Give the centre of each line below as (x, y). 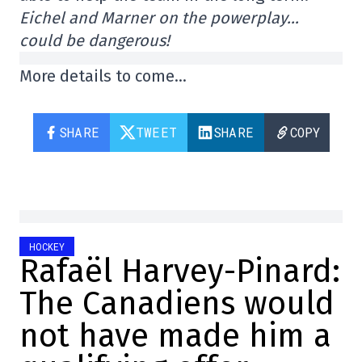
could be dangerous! (95, 40)
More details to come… (103, 76)
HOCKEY (47, 246)
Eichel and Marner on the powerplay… (159, 18)
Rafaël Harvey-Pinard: (180, 271)
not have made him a (175, 336)
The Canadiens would (177, 304)
